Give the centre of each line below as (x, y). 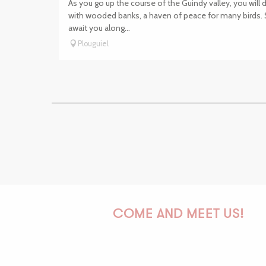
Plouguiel (93, 44)
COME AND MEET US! (178, 214)
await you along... (99, 28)
